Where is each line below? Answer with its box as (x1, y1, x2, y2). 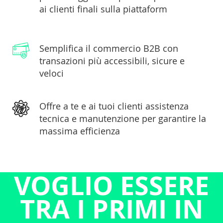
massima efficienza (39, 125, 120, 137)
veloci (39, 67, 64, 80)
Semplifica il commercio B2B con (39, 42, 178, 55)
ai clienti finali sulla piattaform (39, 3, 167, 15)
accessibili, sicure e (104, 55, 185, 67)
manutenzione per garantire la (79, 112, 206, 125)
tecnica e (39, 112, 79, 125)
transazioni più (39, 55, 104, 67)
